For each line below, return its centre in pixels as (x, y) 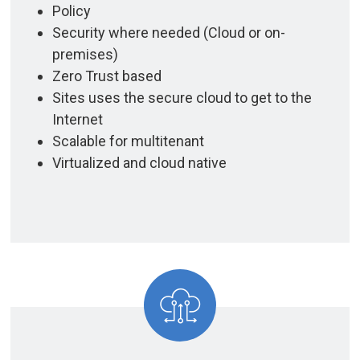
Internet (77, 119)
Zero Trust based (106, 76)
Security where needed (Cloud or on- (168, 32)
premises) (85, 54)
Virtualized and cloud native (139, 162)
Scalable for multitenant (128, 141)
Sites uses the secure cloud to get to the (182, 97)
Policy (71, 10)
